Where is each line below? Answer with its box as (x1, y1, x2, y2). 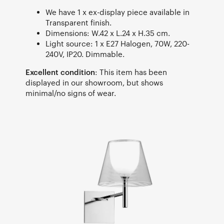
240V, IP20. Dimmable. (45, 49, 124, 58)
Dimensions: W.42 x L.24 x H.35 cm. (45, 28, 170, 37)
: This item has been (95, 67, 167, 76)
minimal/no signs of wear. (25, 88, 116, 97)
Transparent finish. (45, 17, 111, 27)
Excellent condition (25, 67, 95, 76)
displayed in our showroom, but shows (25, 77, 163, 87)
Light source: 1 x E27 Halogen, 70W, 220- (45, 38, 189, 48)
